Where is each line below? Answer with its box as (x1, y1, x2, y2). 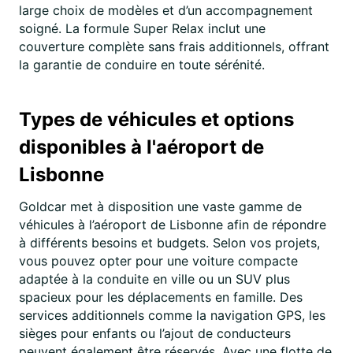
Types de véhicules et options (19, 108, 294, 131)
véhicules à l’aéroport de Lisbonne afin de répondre (19, 217, 326, 232)
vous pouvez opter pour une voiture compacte (19, 253, 298, 269)
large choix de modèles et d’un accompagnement (19, 2, 313, 18)
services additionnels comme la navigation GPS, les (19, 307, 325, 323)
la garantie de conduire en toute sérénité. (19, 57, 265, 72)
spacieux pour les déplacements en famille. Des (19, 289, 303, 305)
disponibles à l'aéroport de (19, 136, 264, 158)
